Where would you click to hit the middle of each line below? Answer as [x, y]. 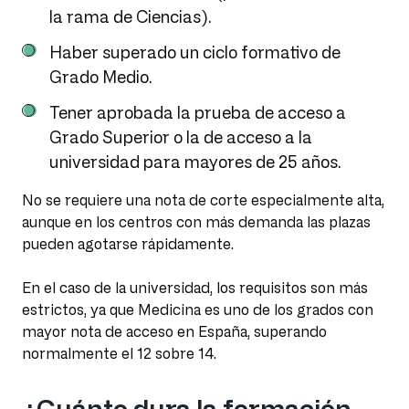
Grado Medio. [101, 77]
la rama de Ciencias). [131, 17]
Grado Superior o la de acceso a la [181, 137]
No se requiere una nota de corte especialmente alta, [203, 200]
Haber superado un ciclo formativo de [195, 52]
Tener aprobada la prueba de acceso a [198, 113]
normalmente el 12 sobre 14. [119, 354]
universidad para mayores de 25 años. [195, 162]
